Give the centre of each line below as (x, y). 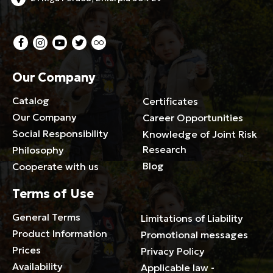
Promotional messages (194, 235)
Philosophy (38, 150)
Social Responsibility (60, 134)
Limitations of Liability (192, 218)
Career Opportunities (193, 118)
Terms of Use (53, 194)
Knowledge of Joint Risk (200, 134)
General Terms (46, 217)
